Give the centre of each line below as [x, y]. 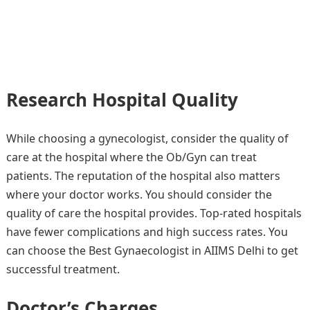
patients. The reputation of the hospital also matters [143, 176]
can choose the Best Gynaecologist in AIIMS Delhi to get [152, 250]
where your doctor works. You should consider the [139, 194]
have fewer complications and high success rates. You [147, 232]
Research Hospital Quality [122, 100]
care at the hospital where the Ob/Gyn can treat [131, 157]
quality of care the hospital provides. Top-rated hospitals [154, 213]
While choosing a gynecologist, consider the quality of [147, 138]
